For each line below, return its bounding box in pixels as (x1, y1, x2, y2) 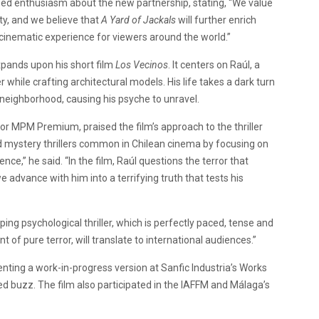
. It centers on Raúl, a (168, 59, 260, 71)
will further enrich (176, 14, 256, 26)
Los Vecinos (115, 59, 168, 71)
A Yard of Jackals (101, 14, 176, 26)
